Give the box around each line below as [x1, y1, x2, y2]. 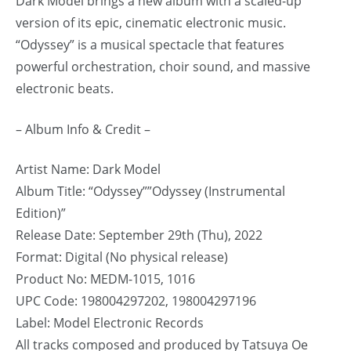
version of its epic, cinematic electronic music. [16, 14, 286, 32]
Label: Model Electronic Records [16, 313, 204, 331]
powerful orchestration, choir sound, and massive [16, 58, 310, 76]
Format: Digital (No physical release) [16, 248, 228, 266]
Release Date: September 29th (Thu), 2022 [16, 226, 262, 244]
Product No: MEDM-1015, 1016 [16, 270, 195, 288]
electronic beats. [16, 80, 114, 98]
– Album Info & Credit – [16, 120, 150, 138]
